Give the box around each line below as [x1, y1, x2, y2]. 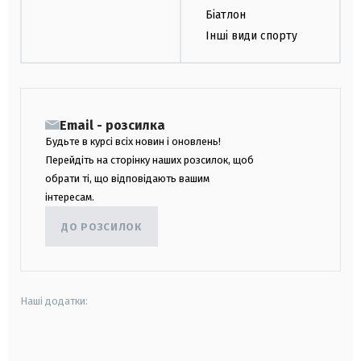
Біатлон [205, 7, 246, 22]
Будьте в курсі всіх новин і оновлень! [45, 135, 221, 148]
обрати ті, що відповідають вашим [45, 172, 210, 185]
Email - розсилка [60, 118, 165, 134]
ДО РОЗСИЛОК [61, 220, 142, 233]
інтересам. [45, 191, 94, 204]
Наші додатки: [20, 295, 88, 308]
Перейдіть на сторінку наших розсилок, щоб [45, 154, 254, 167]
